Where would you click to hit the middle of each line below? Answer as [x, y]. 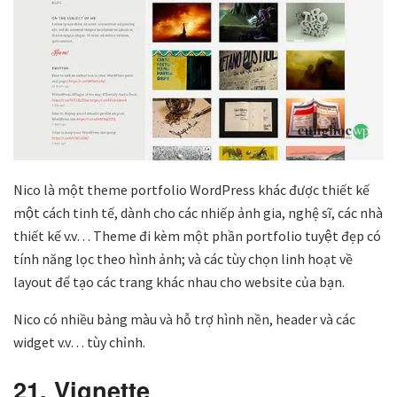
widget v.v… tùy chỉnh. [79, 343]
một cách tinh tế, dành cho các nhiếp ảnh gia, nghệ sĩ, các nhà [198, 213]
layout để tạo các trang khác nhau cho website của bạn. [179, 282]
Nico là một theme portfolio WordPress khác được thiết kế [191, 190]
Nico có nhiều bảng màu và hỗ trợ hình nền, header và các [184, 319]
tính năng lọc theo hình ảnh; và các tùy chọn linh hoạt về [183, 259]
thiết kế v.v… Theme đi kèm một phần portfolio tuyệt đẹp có [197, 236]
